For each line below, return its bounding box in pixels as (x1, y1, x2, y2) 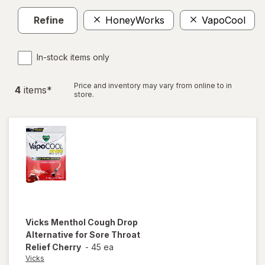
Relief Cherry (25, 241, 81, 252)
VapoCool (202, 14, 245, 27)
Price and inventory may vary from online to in (74, 80, 232, 90)
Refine (34, 14, 64, 27)
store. (74, 89, 94, 99)
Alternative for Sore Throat (25, 229, 140, 240)
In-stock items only (37, 51, 109, 62)
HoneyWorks (105, 14, 164, 27)
